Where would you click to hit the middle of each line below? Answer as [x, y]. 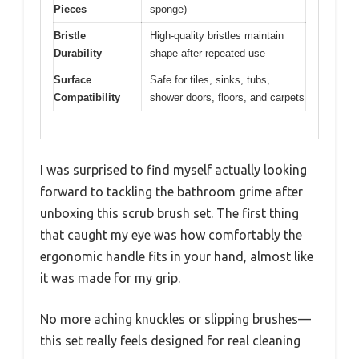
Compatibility [87, 97]
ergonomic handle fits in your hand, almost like [177, 257]
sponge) [168, 9]
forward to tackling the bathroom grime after [171, 192]
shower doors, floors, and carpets [227, 97]
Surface [73, 79]
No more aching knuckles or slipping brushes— [175, 319]
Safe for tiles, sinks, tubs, [210, 79]
